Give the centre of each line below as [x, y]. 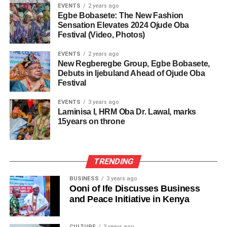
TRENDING [113, 162]
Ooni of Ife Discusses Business [135, 189]
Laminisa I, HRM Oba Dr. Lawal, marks [127, 112]
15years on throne [91, 122]
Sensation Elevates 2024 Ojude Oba [123, 25]
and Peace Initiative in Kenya [129, 199]
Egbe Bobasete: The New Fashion [121, 16]
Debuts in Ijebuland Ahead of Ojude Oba [131, 73]
